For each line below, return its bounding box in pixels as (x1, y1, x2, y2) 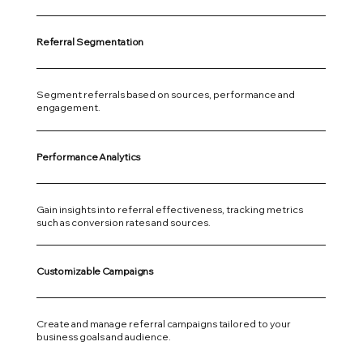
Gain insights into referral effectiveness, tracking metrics (36, 203, 303, 216)
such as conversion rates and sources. (36, 216, 211, 228)
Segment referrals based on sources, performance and (36, 88, 295, 100)
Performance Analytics (36, 150, 141, 163)
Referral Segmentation (36, 35, 144, 48)
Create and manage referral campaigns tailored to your (36, 318, 291, 331)
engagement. (36, 100, 100, 113)
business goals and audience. (36, 331, 171, 344)
